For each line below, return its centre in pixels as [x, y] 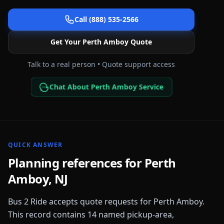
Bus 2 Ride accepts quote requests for [81, 201]
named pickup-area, [135, 214]
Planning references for [76, 163]
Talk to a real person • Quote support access [101, 64]
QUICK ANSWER [35, 145]
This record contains [48, 214]
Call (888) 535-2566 [106, 19]
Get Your [66, 42]
